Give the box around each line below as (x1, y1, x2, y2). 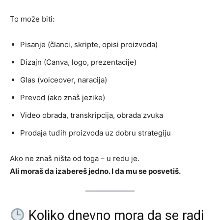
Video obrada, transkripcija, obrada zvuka (20, 110, 163, 120)
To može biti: (10, 14, 55, 24)
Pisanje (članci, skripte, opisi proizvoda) (20, 39, 158, 49)
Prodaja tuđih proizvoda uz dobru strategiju (20, 128, 171, 137)
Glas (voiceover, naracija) (20, 75, 107, 84)
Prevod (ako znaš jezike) (20, 92, 105, 102)
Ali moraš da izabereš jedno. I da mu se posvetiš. (10, 166, 181, 176)
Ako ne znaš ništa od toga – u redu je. (10, 153, 139, 163)
